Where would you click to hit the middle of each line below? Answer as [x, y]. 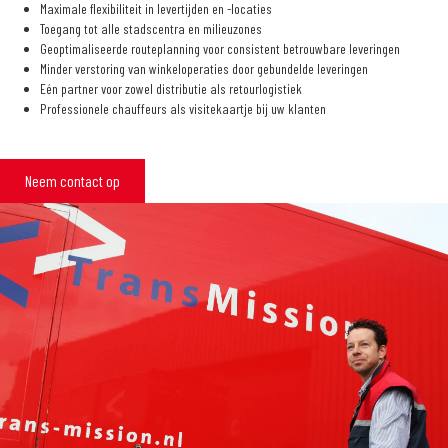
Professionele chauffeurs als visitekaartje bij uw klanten [183, 108]
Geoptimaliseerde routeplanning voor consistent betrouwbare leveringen [220, 48]
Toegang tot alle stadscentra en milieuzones [151, 28]
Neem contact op [72, 180]
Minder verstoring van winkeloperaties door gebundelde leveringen [204, 68]
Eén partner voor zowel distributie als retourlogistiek [171, 88]
